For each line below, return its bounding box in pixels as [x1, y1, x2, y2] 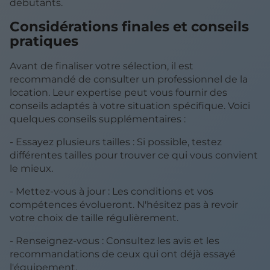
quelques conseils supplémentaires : [10, 113, 186, 125]
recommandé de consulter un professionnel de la [10, 73, 248, 85]
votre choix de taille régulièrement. [10, 212, 178, 224]
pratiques [10, 32, 78, 49]
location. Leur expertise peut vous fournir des [10, 86, 227, 98]
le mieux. [10, 162, 53, 174]
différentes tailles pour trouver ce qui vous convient [10, 149, 258, 161]
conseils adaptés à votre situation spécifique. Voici [10, 99, 250, 111]
